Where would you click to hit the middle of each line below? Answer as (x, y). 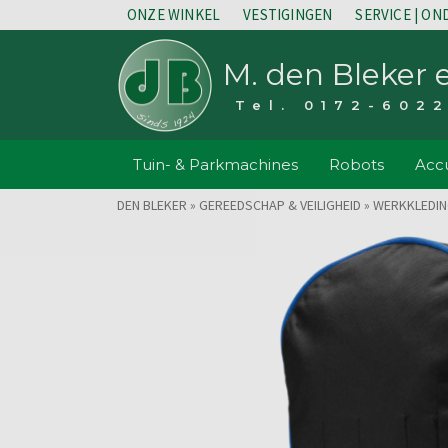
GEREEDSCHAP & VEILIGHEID (280, 205)
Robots (356, 164)
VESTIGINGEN (288, 14)
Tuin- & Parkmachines (215, 164)
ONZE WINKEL (174, 14)
